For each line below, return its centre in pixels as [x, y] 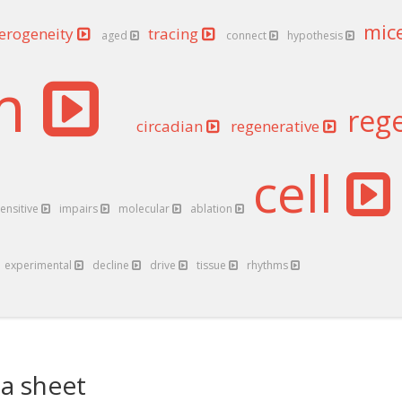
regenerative [277, 126]
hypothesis [316, 35]
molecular [145, 209]
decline [112, 265]
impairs [80, 209]
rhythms [269, 265]
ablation [213, 209]
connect [248, 35]
